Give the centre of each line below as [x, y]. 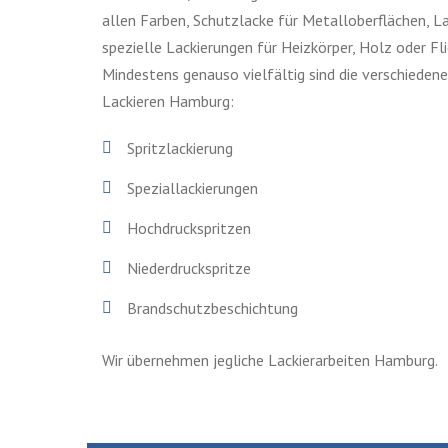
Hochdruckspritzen [189, 227]
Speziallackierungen [192, 187]
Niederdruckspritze [189, 267]
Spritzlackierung [180, 147]
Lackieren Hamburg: [168, 100]
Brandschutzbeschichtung [212, 307]
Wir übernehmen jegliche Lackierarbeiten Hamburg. [270, 359]
